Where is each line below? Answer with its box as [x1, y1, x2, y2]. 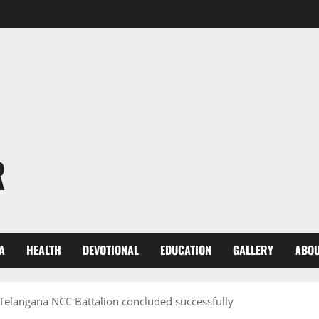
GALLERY [233, 241, 273, 258]
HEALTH [26, 241, 61, 258]
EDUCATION [160, 241, 211, 258]
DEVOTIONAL [83, 241, 139, 258]
